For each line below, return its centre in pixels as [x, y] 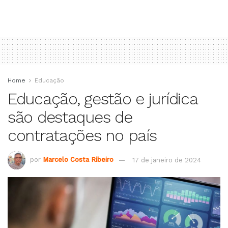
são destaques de [70, 117]
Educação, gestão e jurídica [103, 99]
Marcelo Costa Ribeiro [78, 160]
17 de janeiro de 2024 [167, 160]
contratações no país [82, 136]
